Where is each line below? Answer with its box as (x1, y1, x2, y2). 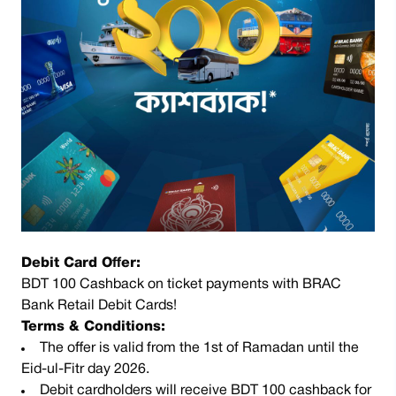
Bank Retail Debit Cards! (21, 300, 177, 312)
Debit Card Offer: (21, 257, 141, 270)
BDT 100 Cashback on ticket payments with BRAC (21, 278, 341, 291)
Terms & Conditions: (21, 321, 165, 333)
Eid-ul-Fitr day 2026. (21, 363, 149, 376)
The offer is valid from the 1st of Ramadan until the (40, 342, 359, 354)
